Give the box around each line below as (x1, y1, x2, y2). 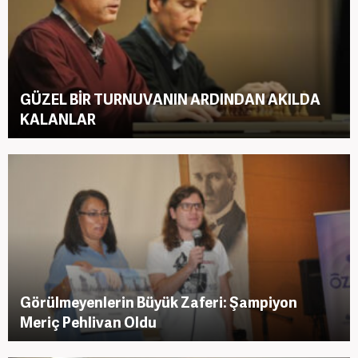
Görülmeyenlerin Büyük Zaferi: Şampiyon (20, 291, 297, 312)
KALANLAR (20, 109, 96, 129)
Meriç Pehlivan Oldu (20, 311, 157, 332)
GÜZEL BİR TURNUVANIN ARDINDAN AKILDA (20, 89, 320, 109)
